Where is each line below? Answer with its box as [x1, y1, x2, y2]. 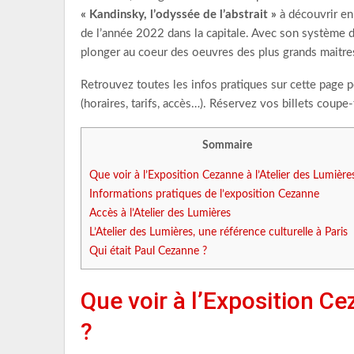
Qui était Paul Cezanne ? [89, 246, 207, 258]
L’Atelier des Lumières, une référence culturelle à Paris [89, 227, 348, 239]
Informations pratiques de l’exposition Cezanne [89, 189, 319, 201]
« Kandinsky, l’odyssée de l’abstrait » [81, 9, 277, 21]
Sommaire [201, 140, 252, 151]
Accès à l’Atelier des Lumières [89, 208, 231, 220]
